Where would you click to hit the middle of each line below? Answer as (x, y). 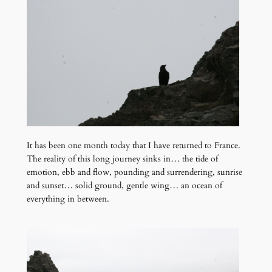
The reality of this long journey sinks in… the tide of (122, 159)
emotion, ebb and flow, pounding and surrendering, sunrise (134, 172)
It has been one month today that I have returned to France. (133, 146)
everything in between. (68, 199)
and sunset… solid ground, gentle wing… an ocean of (124, 186)
